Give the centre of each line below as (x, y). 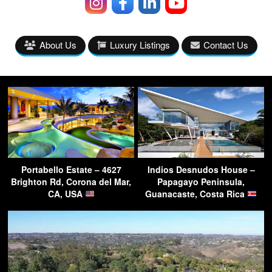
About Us (58, 45)
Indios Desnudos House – (201, 170)
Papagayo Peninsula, (201, 182)
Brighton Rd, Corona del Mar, (71, 182)
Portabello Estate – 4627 (71, 170)
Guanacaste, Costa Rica (196, 194)
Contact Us (226, 45)
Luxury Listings (140, 45)
